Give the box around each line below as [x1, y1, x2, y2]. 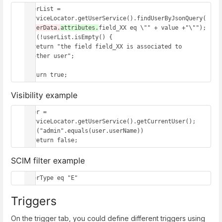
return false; [33, 137, 78, 144]
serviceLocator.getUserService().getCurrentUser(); [26, 118, 196, 125]
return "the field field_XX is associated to [26, 43, 33, 51]
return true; [26, 71, 67, 79]
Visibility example [11, 90, 77, 100]
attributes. [60, 24, 99, 32]
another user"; [26, 53, 74, 60]
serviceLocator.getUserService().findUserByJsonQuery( [26, 15, 206, 22]
